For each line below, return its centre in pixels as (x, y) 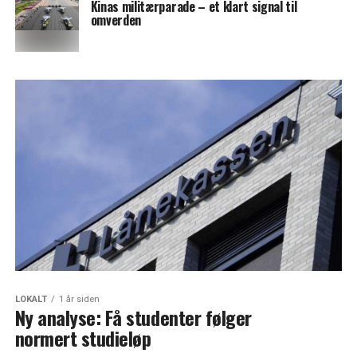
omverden (116, 20)
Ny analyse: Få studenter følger (133, 317)
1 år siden (79, 299)
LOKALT (31, 299)
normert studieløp (83, 338)
